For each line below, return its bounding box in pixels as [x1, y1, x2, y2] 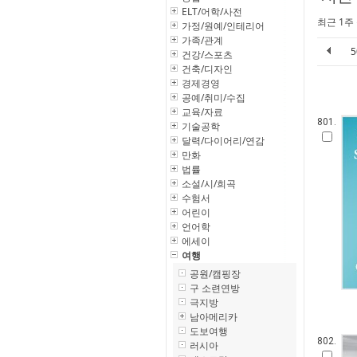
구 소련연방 [190, 281, 240, 295]
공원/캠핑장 [190, 267, 241, 280]
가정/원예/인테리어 [182, 19, 265, 33]
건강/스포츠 [182, 48, 233, 61]
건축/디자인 [182, 62, 233, 76]
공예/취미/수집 [182, 91, 245, 104]
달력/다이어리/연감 [182, 134, 265, 147]
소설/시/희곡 [182, 177, 236, 190]
